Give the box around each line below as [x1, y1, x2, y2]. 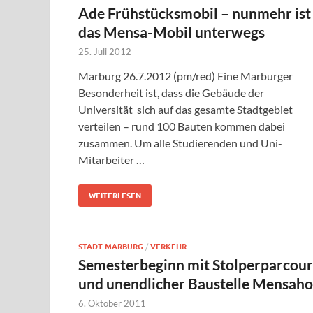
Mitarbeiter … [78, 153, 145, 167]
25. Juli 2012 [78, 46, 131, 58]
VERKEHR [150, 242, 187, 252]
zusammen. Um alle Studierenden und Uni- [78, 136, 282, 150]
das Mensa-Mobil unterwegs [78, 23, 265, 41]
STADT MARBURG [78, 242, 143, 252]
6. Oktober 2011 [78, 298, 146, 310]
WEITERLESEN [89, 191, 141, 201]
